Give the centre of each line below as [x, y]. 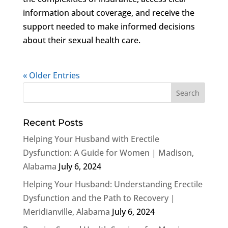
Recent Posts [53, 122]
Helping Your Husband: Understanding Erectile [112, 184]
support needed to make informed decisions [109, 26]
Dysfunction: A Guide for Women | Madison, [108, 152]
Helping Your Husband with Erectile [91, 139]
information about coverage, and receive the [108, 12]
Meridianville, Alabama [66, 211]
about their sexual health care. [81, 40]
